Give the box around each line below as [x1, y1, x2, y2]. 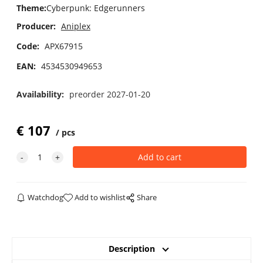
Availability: [16, 88, 66, 100]
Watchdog [28, 192, 64, 203]
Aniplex [60, 20, 90, 32]
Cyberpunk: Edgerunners [46, 2, 145, 14]
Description [108, 243, 155, 255]
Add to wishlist [75, 192, 126, 203]
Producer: [16, 20, 56, 32]
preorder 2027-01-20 [69, 88, 150, 100]
